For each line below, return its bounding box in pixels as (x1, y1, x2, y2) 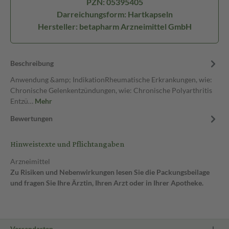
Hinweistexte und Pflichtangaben (10, 137, 124, 152)
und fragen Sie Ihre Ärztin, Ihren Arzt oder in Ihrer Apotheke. (10, 178, 203, 187)
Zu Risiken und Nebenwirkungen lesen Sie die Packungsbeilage (10, 168, 210, 176)
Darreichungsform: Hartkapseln (56, 9, 173, 19)
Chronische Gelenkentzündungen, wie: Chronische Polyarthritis (10, 86, 212, 95)
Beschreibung (10, 59, 54, 67)
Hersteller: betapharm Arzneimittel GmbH (37, 21, 192, 31)
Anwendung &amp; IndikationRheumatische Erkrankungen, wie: (10, 75, 212, 84)
